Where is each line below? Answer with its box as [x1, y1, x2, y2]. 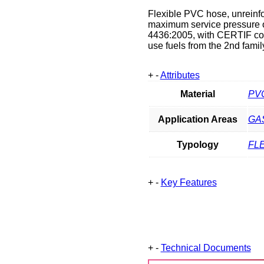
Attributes [160, 70, 200, 80]
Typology [177, 139, 219, 150]
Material [180, 88, 216, 99]
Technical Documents [160, 242, 251, 253]
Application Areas [158, 114, 238, 124]
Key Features [160, 177, 217, 187]
